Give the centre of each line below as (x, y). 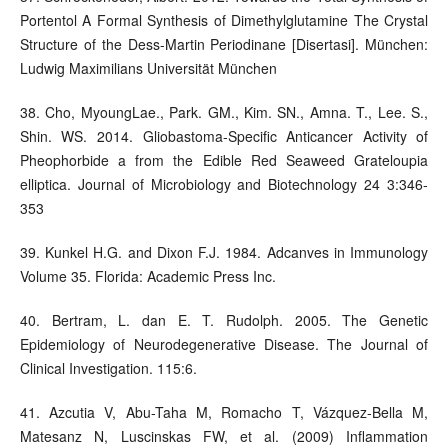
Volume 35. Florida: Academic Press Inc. (147, 275)
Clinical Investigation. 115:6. (108, 367)
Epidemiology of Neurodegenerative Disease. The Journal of (224, 343)
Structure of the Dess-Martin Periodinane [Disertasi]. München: (224, 43)
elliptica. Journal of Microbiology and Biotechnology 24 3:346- (224, 183)
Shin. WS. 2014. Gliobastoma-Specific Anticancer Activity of (224, 135)
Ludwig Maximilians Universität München (148, 67)
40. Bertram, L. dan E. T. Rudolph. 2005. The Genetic (224, 319)
